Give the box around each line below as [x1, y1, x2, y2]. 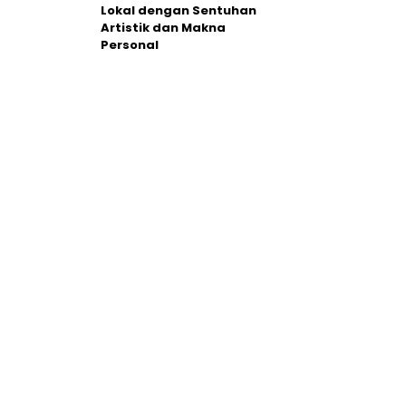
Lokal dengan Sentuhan [101, 2, 256, 19]
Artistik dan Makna [101, 19, 226, 36]
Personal [101, 36, 159, 53]
